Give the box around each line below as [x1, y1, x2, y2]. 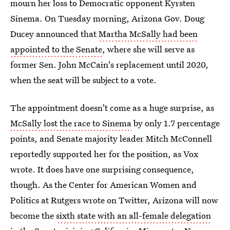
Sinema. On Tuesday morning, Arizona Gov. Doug [10, 12, 204, 24]
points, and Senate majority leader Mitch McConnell [10, 132, 212, 144]
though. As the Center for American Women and [10, 179, 197, 190]
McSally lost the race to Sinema [10, 117, 131, 129]
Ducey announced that [10, 28, 99, 40]
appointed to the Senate [10, 43, 102, 55]
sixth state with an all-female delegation [56, 209, 211, 221]
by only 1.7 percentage [131, 117, 220, 129]
